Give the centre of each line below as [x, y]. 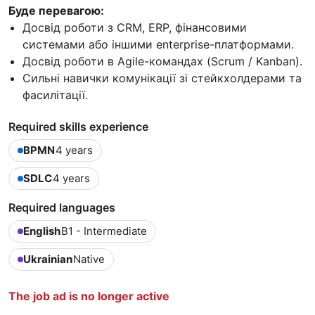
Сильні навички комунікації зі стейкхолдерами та [162, 78]
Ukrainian [48, 259]
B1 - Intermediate [104, 231]
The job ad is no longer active [89, 296]
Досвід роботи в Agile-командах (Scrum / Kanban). [162, 61]
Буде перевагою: [56, 10]
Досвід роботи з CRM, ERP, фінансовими [135, 27]
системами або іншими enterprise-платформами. [158, 44]
